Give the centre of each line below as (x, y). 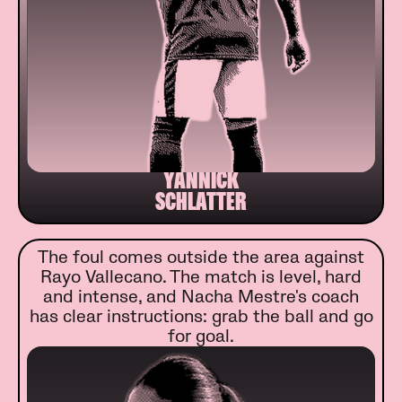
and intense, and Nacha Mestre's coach (201, 297)
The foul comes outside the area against (201, 258)
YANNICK (201, 184)
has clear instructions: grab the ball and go (201, 317)
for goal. (201, 337)
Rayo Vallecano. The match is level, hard (201, 278)
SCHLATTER (201, 205)
